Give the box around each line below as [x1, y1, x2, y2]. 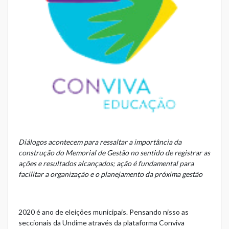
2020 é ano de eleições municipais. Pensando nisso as [18, 208, 189, 217]
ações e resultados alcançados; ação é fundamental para [18, 159, 194, 168]
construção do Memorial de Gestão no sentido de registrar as [18, 148, 210, 157]
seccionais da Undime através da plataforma [18, 218, 159, 227]
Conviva [159, 218, 185, 227]
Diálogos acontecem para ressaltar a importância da [18, 138, 181, 147]
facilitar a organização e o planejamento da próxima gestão [18, 170, 202, 179]
